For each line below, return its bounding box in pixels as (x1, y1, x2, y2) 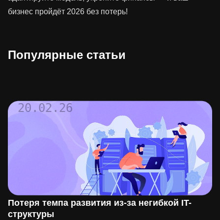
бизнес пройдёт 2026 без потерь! (8, 7, 128, 16)
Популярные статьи (8, 48, 126, 61)
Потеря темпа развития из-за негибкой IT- (8, 198, 192, 208)
